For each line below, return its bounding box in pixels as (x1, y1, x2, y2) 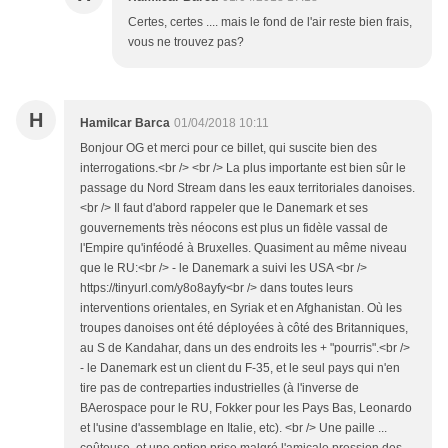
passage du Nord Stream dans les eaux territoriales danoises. (80, 181, 415, 196)
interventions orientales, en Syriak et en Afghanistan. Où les (80, 301, 402, 316)
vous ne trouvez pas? (128, 35, 244, 50)
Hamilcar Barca (80, 116, 170, 131)
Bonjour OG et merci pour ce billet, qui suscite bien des (80, 141, 377, 156)
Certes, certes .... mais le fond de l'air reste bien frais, (128, 15, 412, 30)
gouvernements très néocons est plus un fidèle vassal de (80, 221, 388, 236)
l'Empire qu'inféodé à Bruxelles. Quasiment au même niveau (80, 241, 407, 256)
